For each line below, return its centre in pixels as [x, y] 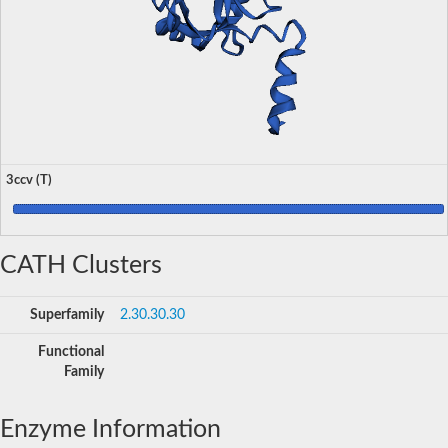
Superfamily [67, 314]
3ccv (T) [29, 179]
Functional [71, 351]
